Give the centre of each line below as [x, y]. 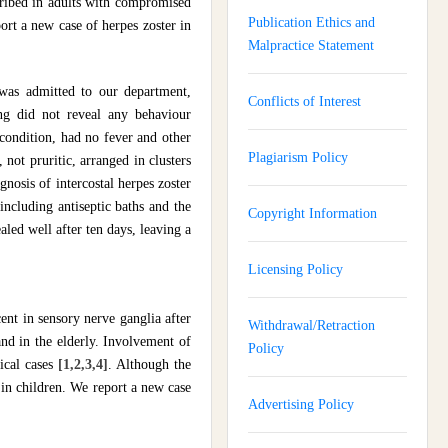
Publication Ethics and [311, 22]
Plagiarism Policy [298, 157]
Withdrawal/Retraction [311, 325]
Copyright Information [312, 213]
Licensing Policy [295, 269]
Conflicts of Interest [304, 101]
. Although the [149, 364]
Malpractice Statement [311, 45]
